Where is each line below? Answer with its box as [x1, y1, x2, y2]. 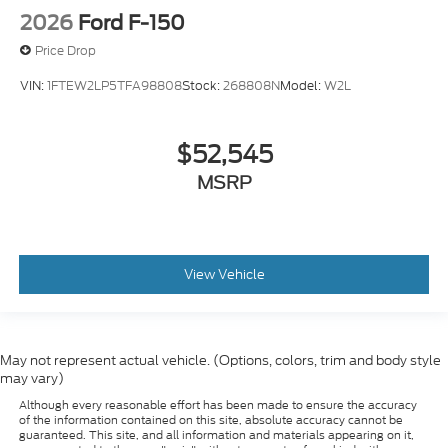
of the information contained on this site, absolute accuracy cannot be [18, 412, 403, 429]
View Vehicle [183, 264, 265, 284]
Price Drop [35, 41, 96, 59]
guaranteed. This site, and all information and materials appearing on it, [18, 427, 414, 444]
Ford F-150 [78, 11, 185, 36]
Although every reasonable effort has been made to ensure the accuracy [18, 397, 417, 414]
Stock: [182, 76, 223, 94]
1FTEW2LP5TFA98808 [47, 76, 182, 94]
